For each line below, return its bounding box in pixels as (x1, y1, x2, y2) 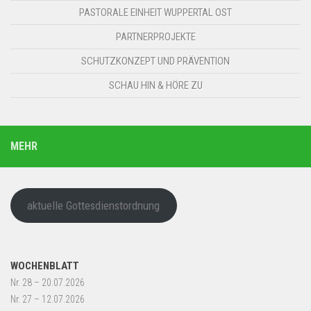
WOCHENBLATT (10, 260, 79, 273)
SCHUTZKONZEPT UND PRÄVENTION (81, 54, 230, 67)
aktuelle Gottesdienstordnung (27, 199, 160, 212)
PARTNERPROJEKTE (115, 30, 196, 43)
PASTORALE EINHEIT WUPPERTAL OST (79, 6, 232, 19)
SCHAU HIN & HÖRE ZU (108, 78, 203, 92)
